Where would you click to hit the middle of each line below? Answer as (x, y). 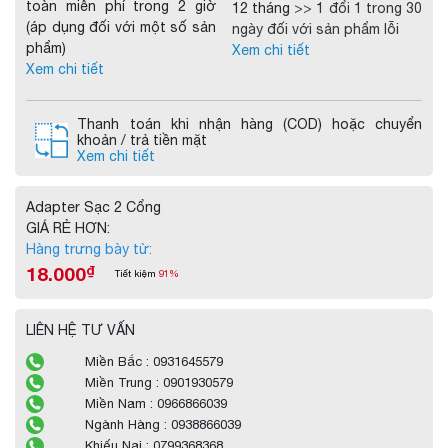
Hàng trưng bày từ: (89, 248)
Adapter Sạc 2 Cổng (93, 206)
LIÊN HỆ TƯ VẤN (80, 329)
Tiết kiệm (137, 273)
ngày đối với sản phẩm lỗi (315, 28)
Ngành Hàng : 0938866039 (163, 424)
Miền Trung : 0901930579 (159, 382)
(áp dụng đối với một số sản (121, 26)
